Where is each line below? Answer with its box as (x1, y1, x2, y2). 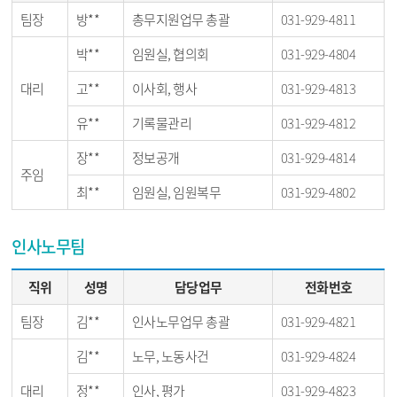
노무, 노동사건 (131, 346, 209, 366)
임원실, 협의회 (131, 44, 209, 64)
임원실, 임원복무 (131, 183, 222, 202)
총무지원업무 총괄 (131, 10, 230, 29)
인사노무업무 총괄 (131, 312, 230, 331)
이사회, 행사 (131, 79, 198, 98)
